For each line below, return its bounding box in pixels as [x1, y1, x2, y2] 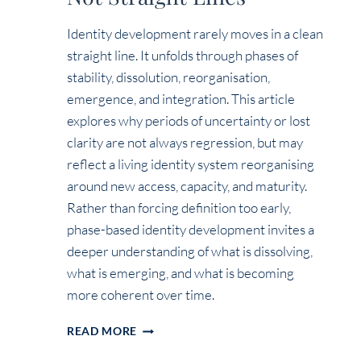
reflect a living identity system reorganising [67, 156, 314, 173]
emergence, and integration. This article [67, 90, 295, 108]
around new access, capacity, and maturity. [67, 177, 307, 195]
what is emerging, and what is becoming [67, 264, 294, 282]
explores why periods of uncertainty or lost [67, 112, 310, 130]
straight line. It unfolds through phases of [67, 47, 298, 64]
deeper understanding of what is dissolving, [67, 243, 313, 260]
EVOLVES [136, 337, 189, 351]
